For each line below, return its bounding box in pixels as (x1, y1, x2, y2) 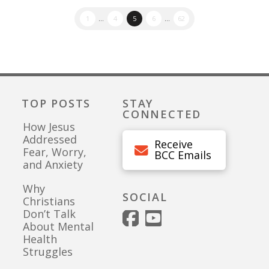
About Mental (23, 219, 94, 234)
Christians (23, 193, 75, 208)
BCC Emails (154, 148, 211, 163)
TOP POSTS (22, 96, 91, 111)
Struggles (23, 244, 73, 259)
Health (23, 231, 57, 246)
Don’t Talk (23, 206, 76, 221)
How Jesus (23, 119, 75, 134)
